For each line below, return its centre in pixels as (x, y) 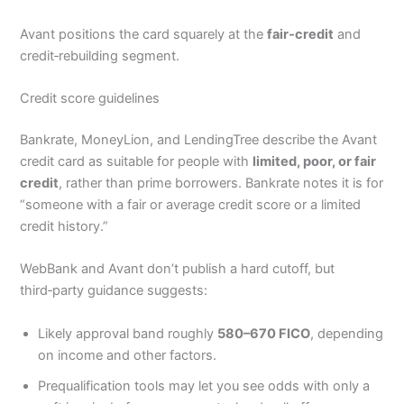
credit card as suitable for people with (137, 161)
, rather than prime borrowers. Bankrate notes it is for (221, 183)
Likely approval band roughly (128, 333)
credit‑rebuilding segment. (100, 55)
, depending (347, 333)
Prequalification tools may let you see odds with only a (204, 386)
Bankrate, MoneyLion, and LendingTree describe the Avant (199, 139)
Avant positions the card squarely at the (144, 34)
